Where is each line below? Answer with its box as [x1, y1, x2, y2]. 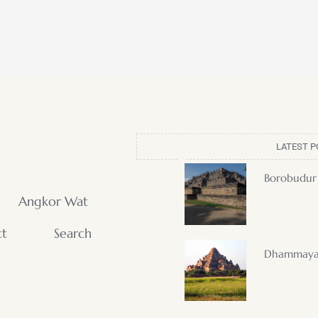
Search [54, 224, 92, 241]
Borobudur [263, 170, 317, 185]
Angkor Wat [18, 192, 89, 209]
